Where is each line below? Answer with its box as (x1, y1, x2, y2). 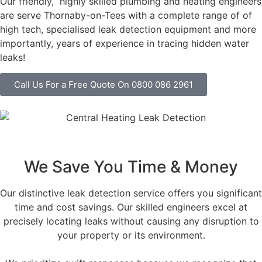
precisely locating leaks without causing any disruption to (3, 215, 259, 227)
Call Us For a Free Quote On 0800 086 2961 (14, 78, 193, 90)
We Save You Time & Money (24, 157, 238, 177)
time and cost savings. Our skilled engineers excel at (15, 201, 247, 213)
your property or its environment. (57, 229, 205, 242)
